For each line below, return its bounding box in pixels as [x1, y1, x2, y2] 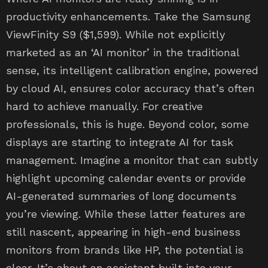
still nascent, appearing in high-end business [6, 226, 240, 238]
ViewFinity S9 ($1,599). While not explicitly [6, 28, 225, 41]
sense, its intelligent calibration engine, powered [6, 64, 258, 77]
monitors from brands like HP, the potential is [6, 243, 243, 256]
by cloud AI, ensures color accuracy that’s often [6, 82, 255, 95]
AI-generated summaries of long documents [6, 190, 236, 202]
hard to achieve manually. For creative [6, 100, 203, 112]
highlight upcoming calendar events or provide [6, 172, 246, 184]
